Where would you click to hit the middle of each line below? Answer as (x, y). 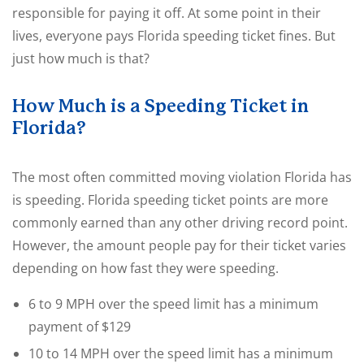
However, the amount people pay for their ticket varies (179, 245)
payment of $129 (80, 327)
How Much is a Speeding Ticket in (160, 106)
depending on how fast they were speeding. (145, 268)
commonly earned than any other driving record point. (180, 223)
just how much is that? (81, 58)
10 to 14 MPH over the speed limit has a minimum (181, 353)
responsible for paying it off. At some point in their (167, 13)
